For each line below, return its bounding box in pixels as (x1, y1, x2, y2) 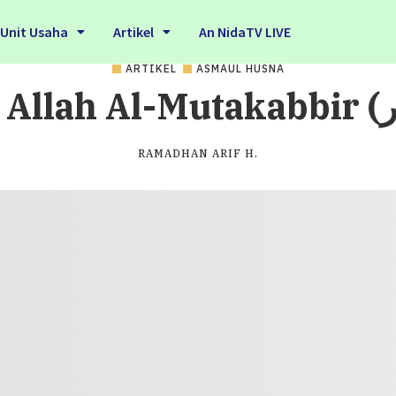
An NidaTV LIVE (198, 23, 291, 41)
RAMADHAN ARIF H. (138, 147, 258, 160)
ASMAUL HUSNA (195, 62, 285, 75)
